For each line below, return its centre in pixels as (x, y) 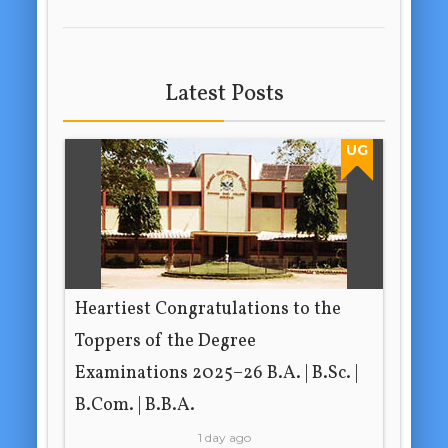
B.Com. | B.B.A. (135, 405)
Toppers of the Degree (166, 341)
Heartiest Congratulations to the (208, 309)
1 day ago (224, 437)
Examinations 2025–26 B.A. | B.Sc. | (217, 373)
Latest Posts (224, 93)
